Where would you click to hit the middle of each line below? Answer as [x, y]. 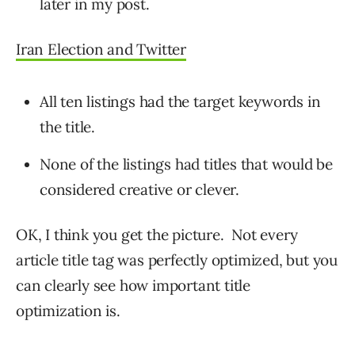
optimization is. [68, 311]
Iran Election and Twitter [101, 50]
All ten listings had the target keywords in [180, 102]
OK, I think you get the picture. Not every [157, 235]
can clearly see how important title [133, 286]
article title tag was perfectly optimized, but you [177, 260]
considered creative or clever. [140, 190]
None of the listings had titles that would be [186, 164]
